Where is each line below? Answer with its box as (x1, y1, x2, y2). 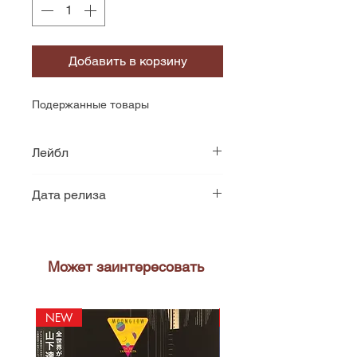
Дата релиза (32, 187, 106, 202)
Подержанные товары (32, 98, 149, 111)
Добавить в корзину (68, 53, 187, 69)
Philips (32, 175, 71, 190)
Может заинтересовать (48, 258, 204, 275)
